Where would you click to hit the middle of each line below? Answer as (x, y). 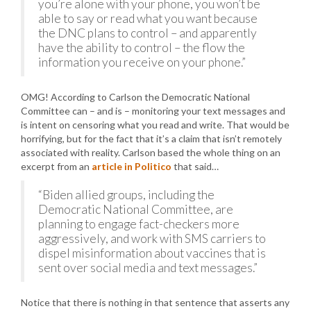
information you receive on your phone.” (142, 62)
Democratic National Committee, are (136, 209)
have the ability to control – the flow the (142, 47)
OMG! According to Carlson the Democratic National (135, 96)
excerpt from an (56, 166)
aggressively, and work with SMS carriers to (152, 238)
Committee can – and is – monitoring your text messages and (153, 110)
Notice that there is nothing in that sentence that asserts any (155, 302)
